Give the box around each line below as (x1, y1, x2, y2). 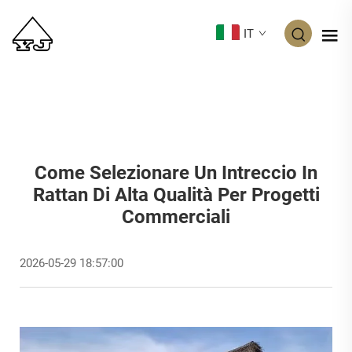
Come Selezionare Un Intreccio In (35, 161, 317, 184)
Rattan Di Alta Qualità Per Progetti (32, 183, 320, 206)
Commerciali (122, 205, 230, 228)
